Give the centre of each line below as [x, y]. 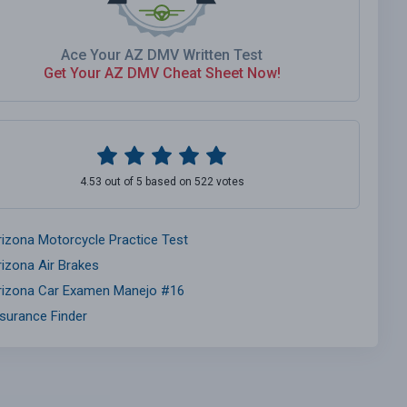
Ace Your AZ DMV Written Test [162, 55]
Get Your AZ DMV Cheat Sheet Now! [162, 74]
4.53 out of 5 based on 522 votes [162, 182]
